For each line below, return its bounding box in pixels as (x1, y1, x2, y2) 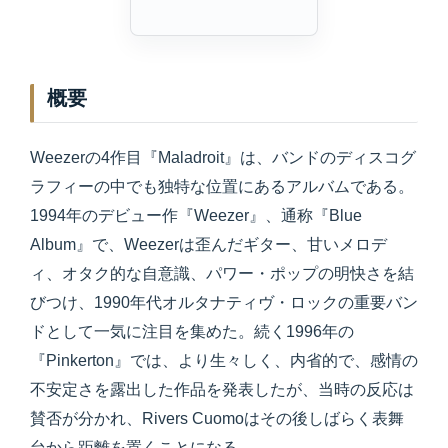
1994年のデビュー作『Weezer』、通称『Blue (30, 207, 362, 225)
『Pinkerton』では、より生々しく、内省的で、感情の (30, 352, 418, 370)
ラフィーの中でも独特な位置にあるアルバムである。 (30, 178, 414, 196)
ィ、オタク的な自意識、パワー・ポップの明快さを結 (30, 265, 414, 283)
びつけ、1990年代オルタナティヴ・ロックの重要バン (30, 294, 418, 312)
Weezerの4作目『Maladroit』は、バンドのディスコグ (30, 149, 416, 167)
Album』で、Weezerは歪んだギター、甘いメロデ (30, 236, 387, 254)
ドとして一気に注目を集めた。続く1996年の (30, 323, 354, 341)
